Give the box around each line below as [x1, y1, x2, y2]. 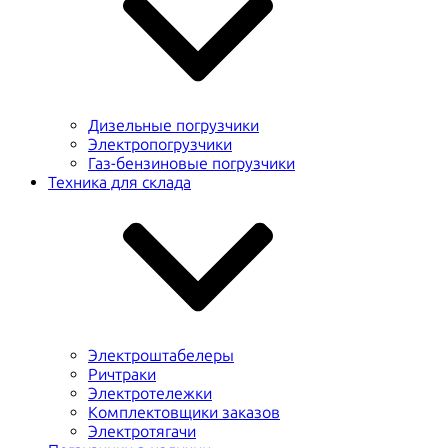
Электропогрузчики [88, 134, 232, 154]
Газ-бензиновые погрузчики [88, 153, 295, 173]
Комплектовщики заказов [88, 402, 280, 422]
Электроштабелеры [88, 345, 234, 365]
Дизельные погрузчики [88, 115, 259, 135]
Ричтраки [88, 364, 156, 384]
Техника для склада [48, 172, 191, 192]
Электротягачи [88, 421, 196, 441]
